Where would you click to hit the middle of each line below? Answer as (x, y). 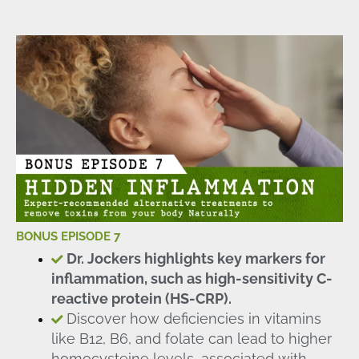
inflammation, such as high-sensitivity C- (192, 278)
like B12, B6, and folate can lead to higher (191, 338)
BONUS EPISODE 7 (68, 236)
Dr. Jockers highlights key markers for (196, 258)
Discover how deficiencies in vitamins (194, 318)
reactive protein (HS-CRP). (141, 298)
